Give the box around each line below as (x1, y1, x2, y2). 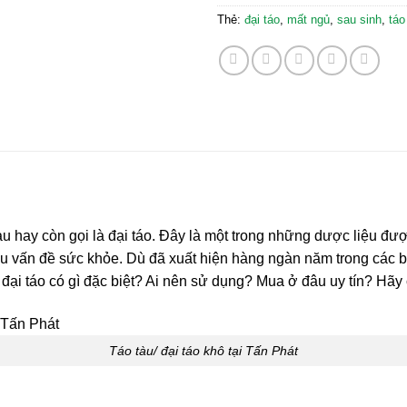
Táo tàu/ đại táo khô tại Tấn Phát (109, 342, 298, 358)
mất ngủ (287, 12, 330, 26)
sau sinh (337, 12, 382, 26)
